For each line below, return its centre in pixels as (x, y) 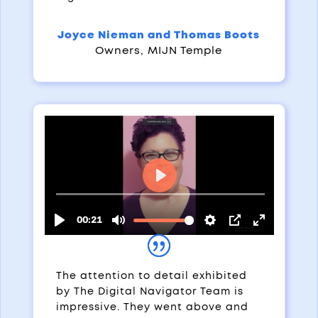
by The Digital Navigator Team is (149, 292)
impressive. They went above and (152, 308)
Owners (118, 50)
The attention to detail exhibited (151, 276)
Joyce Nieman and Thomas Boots (159, 35)
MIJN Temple (185, 50)
